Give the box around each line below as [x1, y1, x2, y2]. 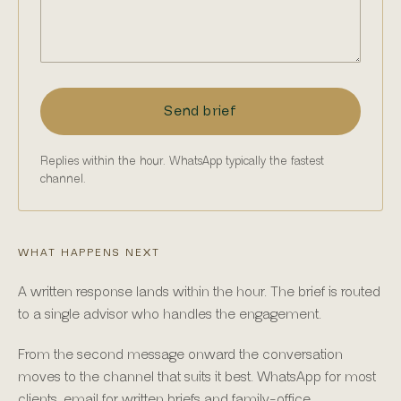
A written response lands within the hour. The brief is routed [18, 284, 380, 301]
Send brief [164, 103, 237, 120]
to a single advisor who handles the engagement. [18, 306, 321, 323]
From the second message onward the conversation [18, 346, 343, 363]
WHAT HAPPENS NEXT [18, 247, 160, 259]
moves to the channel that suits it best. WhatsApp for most [18, 369, 376, 386]
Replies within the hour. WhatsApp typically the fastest [40, 155, 324, 168]
